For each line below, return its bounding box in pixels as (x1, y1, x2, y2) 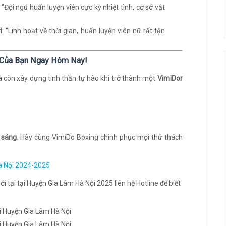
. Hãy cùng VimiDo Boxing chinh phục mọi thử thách (17, 133, 183, 141)
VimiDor (157, 74, 183, 82)
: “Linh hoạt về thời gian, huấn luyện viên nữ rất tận (2, 27, 165, 35)
